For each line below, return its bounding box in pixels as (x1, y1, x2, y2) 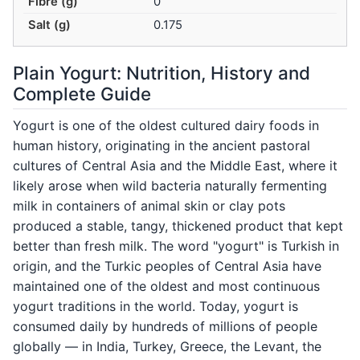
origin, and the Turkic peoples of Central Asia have (13, 258, 321, 275)
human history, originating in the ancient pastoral (13, 137, 310, 154)
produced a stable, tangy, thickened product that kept (13, 218, 343, 235)
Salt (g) (28, 18, 72, 33)
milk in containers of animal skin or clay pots (13, 198, 285, 215)
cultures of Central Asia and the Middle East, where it (13, 157, 337, 174)
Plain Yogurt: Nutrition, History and (13, 62, 310, 84)
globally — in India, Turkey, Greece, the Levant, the (13, 338, 321, 355)
